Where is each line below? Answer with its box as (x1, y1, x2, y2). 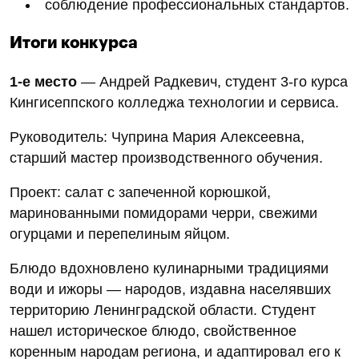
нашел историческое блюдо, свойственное (10, 322, 296, 339)
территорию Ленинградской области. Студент (10, 301, 316, 318)
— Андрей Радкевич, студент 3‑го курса (77, 73, 348, 90)
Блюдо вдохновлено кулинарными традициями (10, 260, 329, 276)
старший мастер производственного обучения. (10, 149, 323, 166)
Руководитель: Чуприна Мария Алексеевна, (10, 128, 305, 145)
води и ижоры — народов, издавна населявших (10, 280, 331, 297)
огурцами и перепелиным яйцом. (10, 225, 230, 242)
